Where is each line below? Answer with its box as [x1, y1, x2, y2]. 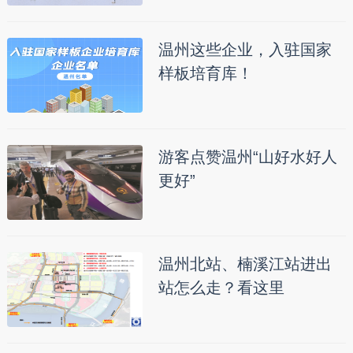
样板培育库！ [158, 65, 253, 83]
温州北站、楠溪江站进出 [158, 255, 332, 273]
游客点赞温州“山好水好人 [158, 148, 337, 166]
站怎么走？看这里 [158, 279, 284, 297]
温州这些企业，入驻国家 [158, 41, 332, 59]
